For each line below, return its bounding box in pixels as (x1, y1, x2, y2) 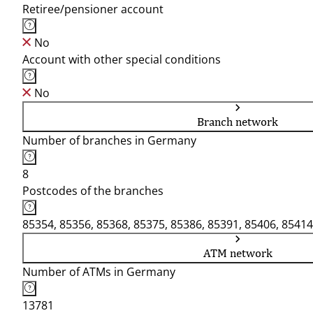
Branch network (197, 115, 278, 129)
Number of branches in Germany (22, 133, 196, 148)
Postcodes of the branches (22, 183, 163, 198)
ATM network (203, 246, 272, 260)
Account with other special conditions (22, 52, 221, 67)
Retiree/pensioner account (22, 1, 163, 17)
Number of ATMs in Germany (22, 264, 175, 279)
